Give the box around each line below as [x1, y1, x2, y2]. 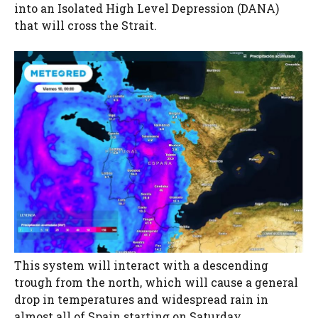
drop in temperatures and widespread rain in [14, 291, 268, 307]
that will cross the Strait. [14, 17, 157, 33]
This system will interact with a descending [14, 257, 268, 273]
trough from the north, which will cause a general [14, 274, 298, 290]
